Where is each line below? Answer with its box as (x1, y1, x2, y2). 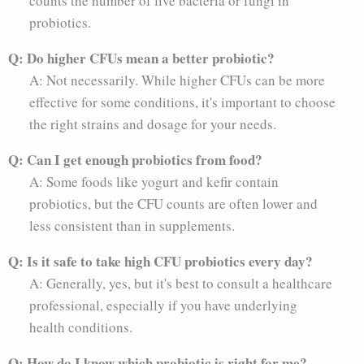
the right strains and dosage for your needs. (28, 114, 276, 133)
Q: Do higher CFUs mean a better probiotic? (8, 47, 275, 68)
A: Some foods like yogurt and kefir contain (28, 171, 279, 191)
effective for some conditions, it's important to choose (28, 92, 336, 111)
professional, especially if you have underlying (28, 295, 297, 314)
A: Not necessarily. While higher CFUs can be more (28, 70, 325, 89)
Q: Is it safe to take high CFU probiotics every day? (8, 250, 313, 271)
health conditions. (28, 317, 132, 336)
